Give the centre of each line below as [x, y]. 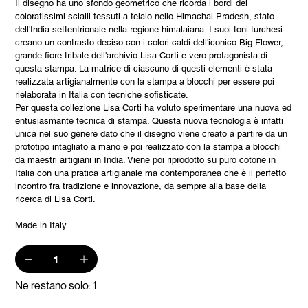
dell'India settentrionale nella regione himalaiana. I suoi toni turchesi [149, 30]
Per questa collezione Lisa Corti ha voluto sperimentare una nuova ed [154, 108]
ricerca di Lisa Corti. [56, 199]
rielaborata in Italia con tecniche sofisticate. [102, 95]
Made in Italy [41, 225]
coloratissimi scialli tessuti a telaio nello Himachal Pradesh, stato [145, 16]
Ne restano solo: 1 [56, 286]
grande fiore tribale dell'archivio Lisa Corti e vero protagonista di [142, 56]
